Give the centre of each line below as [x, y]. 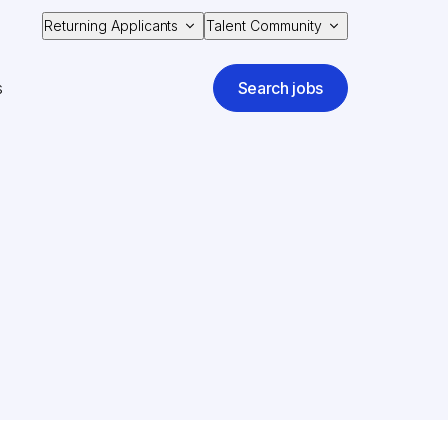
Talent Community [264, 25]
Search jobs [280, 88]
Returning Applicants [111, 25]
